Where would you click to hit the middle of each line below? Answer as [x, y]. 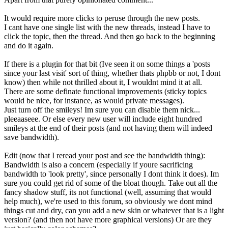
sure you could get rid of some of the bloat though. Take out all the [111, 183]
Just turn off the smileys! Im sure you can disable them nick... [102, 109]
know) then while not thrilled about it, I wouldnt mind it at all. [103, 82]
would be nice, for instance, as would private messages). [94, 100]
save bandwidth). [32, 137]
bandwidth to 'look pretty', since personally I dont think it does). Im [111, 174]
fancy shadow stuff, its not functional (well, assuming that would [108, 192]
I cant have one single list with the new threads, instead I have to [107, 27]
